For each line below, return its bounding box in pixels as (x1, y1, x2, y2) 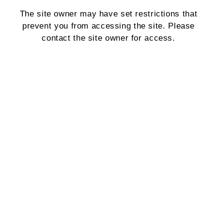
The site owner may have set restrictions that (19, 9, 198, 19)
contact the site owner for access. (42, 33, 175, 43)
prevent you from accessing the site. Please (22, 21, 195, 31)
